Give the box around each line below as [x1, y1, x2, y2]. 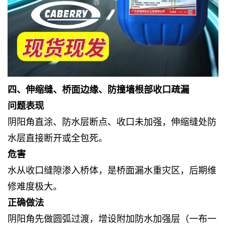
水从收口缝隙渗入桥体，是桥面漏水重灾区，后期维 [8, 165, 216, 176]
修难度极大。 [8, 181, 62, 192]
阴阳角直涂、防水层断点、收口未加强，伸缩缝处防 [8, 117, 216, 127]
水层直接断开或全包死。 [8, 133, 107, 143]
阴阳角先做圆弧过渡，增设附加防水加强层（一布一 [8, 213, 216, 224]
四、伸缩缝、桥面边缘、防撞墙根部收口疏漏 [8, 84, 189, 95]
